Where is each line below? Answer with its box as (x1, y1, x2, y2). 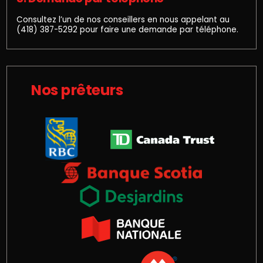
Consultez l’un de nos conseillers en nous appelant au (16, 14, 230, 25)
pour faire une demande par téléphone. (77, 23, 239, 35)
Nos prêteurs (31, 80, 123, 101)
